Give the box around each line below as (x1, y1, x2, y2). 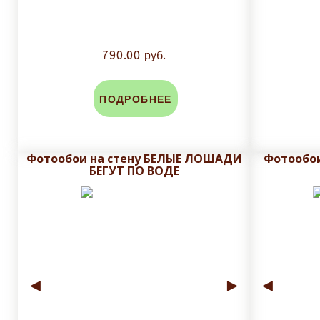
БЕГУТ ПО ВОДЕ (89, 163, 179, 179)
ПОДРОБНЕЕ (99, 94, 172, 106)
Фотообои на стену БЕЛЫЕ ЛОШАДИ (26, 151, 242, 167)
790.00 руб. (102, 49, 166, 63)
